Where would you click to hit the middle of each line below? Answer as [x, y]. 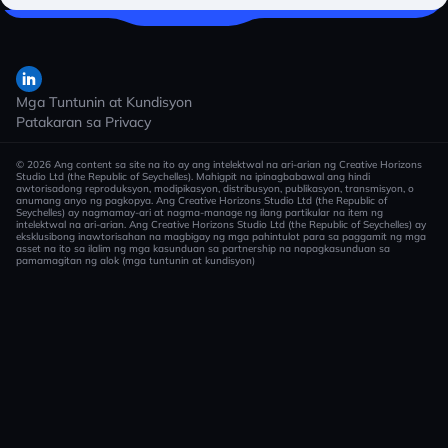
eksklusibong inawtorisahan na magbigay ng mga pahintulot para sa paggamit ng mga [221, 236]
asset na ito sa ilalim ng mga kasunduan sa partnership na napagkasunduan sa [203, 248]
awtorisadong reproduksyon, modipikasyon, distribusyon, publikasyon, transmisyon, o [215, 188]
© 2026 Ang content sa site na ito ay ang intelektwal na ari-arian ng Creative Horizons [219, 164]
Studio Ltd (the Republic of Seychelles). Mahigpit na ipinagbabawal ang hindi [193, 176]
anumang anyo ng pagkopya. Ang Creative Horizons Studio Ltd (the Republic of [201, 200]
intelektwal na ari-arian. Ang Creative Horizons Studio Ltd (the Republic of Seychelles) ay [221, 224]
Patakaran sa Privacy [83, 122]
